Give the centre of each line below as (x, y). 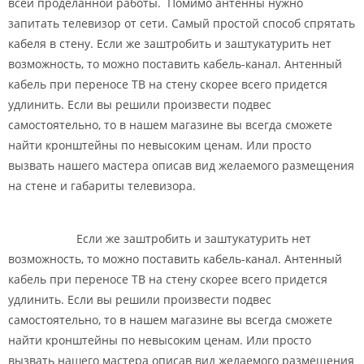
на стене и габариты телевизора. (104, 185)
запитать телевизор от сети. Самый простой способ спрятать (182, 23)
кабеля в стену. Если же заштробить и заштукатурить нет (170, 43)
